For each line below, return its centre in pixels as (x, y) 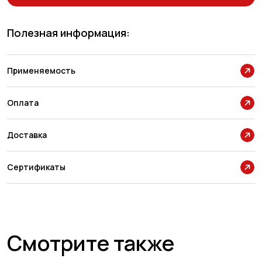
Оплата (23, 103)
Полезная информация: (68, 33)
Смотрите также (91, 243)
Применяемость (41, 70)
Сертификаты (36, 167)
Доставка (27, 135)
